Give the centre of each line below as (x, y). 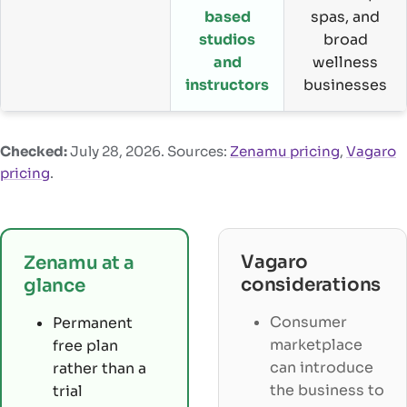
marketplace (316, 344)
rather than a (99, 368)
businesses (345, 84)
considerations (311, 284)
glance (55, 285)
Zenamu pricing (285, 151)
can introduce (322, 367)
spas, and (345, 16)
